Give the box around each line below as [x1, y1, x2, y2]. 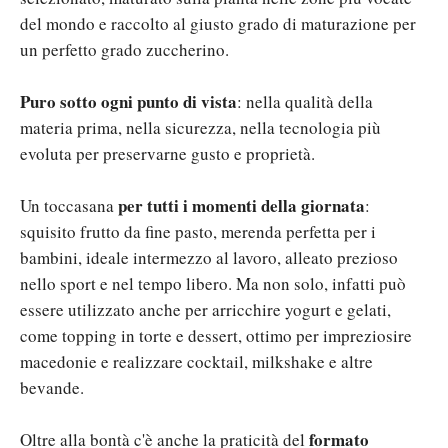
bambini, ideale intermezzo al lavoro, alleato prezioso [20, 245, 398, 269]
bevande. [20, 375, 84, 399]
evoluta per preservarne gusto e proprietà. [20, 141, 315, 165]
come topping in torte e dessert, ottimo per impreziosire [20, 323, 412, 347]
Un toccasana [20, 193, 118, 217]
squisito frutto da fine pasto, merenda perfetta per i [20, 219, 376, 243]
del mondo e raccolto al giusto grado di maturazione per [20, 11, 416, 35]
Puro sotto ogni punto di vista [20, 88, 237, 114]
